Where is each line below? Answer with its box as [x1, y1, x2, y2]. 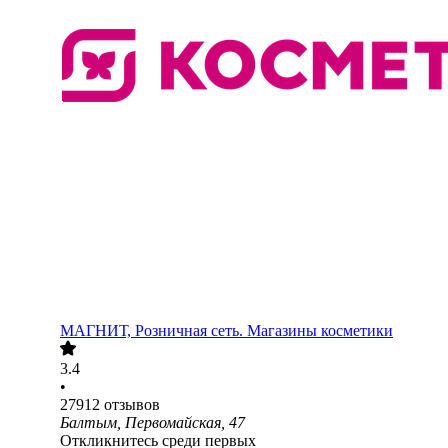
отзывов [104, 396, 160, 414]
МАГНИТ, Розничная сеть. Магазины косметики [60, 322, 393, 340]
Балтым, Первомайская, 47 [60, 414, 245, 432]
